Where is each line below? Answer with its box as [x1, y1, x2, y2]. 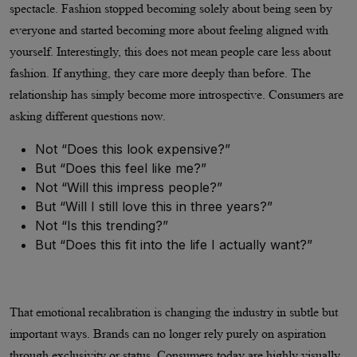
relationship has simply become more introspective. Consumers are [10, 87, 343, 101]
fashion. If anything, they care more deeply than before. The [10, 65, 311, 80]
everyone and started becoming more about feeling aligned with [10, 22, 328, 37]
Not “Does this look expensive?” [35, 140, 230, 157]
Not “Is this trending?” [35, 217, 168, 233]
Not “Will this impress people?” [35, 178, 222, 195]
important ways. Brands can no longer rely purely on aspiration [10, 326, 326, 340]
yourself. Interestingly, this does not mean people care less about [10, 44, 331, 58]
